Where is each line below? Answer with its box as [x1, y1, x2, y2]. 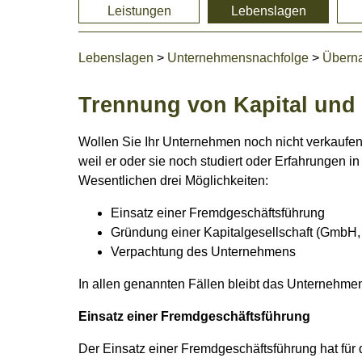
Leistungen [107, 4, 171, 18]
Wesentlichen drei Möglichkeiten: [78, 173, 268, 187]
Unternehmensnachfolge [167, 51, 309, 65]
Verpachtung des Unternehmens [111, 244, 296, 259]
